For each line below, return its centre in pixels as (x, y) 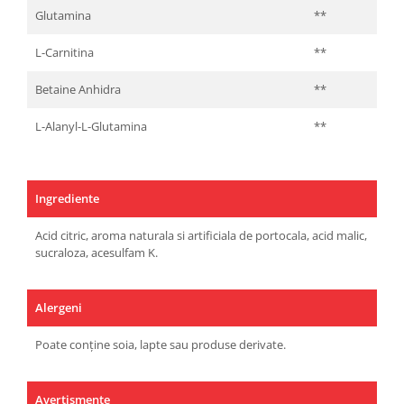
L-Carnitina (64, 53)
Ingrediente (67, 199)
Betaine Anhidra (78, 90)
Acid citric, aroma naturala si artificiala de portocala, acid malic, (201, 236)
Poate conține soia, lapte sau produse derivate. (161, 345)
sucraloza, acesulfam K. (96, 253)
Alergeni (59, 308)
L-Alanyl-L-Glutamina (91, 127)
